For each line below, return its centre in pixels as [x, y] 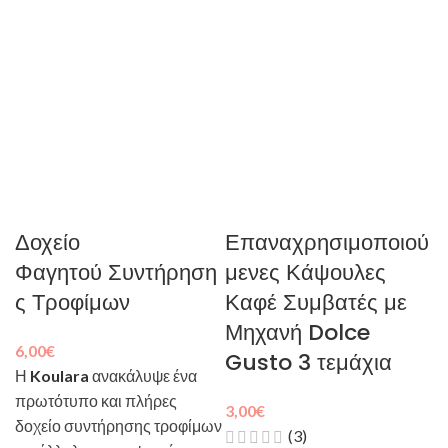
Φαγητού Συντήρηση [116, 272]
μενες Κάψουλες [305, 272]
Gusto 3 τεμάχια [308, 362]
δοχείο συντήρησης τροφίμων [118, 425]
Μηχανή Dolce [297, 332]
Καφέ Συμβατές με [316, 302]
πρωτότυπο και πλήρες [96, 400]
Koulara [59, 375]
